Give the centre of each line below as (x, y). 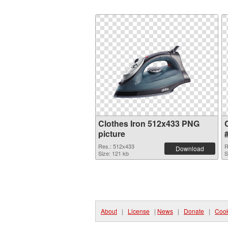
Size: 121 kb (113, 153)
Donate (194, 211)
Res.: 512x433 (116, 146)
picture (112, 134)
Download (190, 148)
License (139, 211)
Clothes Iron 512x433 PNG (149, 123)
